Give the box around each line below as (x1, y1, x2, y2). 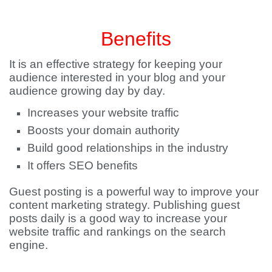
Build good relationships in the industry (27, 141, 228, 155)
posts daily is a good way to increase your (9, 212, 227, 225)
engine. (9, 239, 48, 252)
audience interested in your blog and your (9, 71, 225, 84)
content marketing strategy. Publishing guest (9, 199, 240, 212)
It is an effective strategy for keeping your (9, 58, 222, 71)
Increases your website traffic (27, 106, 179, 120)
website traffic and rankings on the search (9, 225, 226, 239)
